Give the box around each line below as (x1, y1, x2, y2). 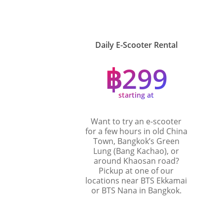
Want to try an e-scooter (91, 115, 182, 127)
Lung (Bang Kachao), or (93, 145, 180, 156)
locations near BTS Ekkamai (85, 175, 187, 186)
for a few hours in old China (85, 125, 187, 137)
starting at (118, 90, 154, 100)
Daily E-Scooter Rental (95, 39, 178, 50)
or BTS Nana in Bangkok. (91, 184, 182, 196)
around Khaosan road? (93, 155, 179, 166)
